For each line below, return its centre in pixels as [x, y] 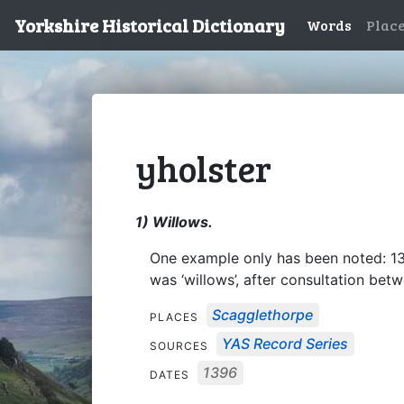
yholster [203, 167]
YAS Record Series [285, 344]
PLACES [176, 317]
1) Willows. [174, 221]
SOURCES [181, 345]
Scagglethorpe [263, 315]
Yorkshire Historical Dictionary [150, 25]
